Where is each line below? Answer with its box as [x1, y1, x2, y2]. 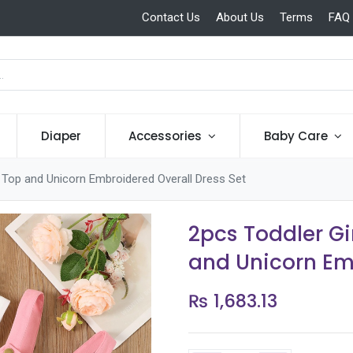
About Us [215, 10, 264, 25]
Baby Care [263, 128, 328, 145]
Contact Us [141, 10, 200, 25]
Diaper [40, 128, 81, 145]
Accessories [128, 128, 203, 145]
